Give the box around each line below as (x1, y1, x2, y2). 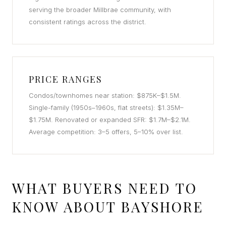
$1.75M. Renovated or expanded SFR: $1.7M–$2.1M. (29, 116, 191, 124)
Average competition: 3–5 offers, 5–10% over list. (29, 128, 183, 136)
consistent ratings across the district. (29, 18, 146, 26)
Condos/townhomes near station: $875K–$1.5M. (29, 91, 181, 99)
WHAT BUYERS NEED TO (12, 179, 197, 197)
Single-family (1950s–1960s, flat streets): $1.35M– (29, 103, 184, 111)
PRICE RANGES (29, 73, 102, 85)
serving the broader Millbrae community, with (29, 6, 171, 14)
